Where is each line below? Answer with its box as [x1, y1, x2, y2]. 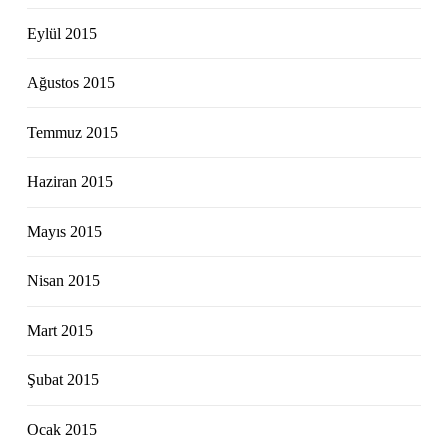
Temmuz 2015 [27, 123, 119, 141]
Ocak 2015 [27, 420, 98, 438]
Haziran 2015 [27, 173, 114, 191]
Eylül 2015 [27, 24, 98, 42]
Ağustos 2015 [27, 74, 116, 92]
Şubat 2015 [27, 371, 100, 389]
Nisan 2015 [27, 272, 101, 290]
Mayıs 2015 [27, 222, 103, 240]
